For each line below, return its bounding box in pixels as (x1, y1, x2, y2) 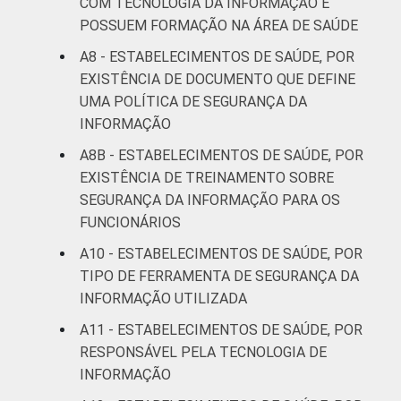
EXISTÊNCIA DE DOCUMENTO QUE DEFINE (80, 70, 355, 88)
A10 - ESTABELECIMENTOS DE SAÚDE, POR (80, 244, 363, 262)
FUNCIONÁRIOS (80, 213, 181, 231)
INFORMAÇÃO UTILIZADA (80, 289, 247, 307)
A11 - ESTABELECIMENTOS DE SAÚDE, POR (80, 320, 363, 338)
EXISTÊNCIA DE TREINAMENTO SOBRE (80, 168, 334, 186)
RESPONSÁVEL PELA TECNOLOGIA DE (80, 343, 327, 361)
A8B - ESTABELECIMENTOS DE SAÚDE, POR (80, 146, 363, 164)
